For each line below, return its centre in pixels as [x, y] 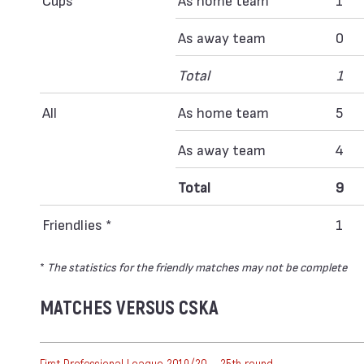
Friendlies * [77, 224]
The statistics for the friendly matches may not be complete [197, 266]
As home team [223, 112]
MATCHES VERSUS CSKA [129, 308]
